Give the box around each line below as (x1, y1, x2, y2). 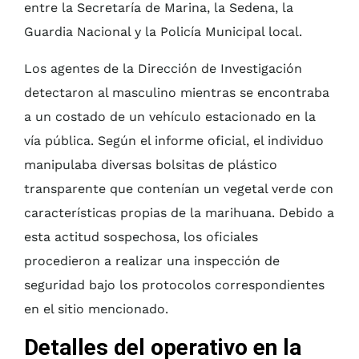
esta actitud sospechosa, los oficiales (24, 229, 258, 245)
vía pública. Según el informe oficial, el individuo (24, 133, 324, 149)
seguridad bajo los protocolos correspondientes (24, 277, 325, 293)
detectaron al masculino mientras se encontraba (24, 85, 329, 101)
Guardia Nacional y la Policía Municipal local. (24, 24, 302, 40)
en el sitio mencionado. (24, 301, 168, 317)
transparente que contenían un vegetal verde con (24, 181, 333, 197)
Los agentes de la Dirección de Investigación (24, 61, 302, 77)
